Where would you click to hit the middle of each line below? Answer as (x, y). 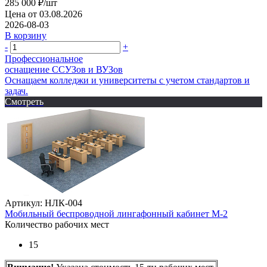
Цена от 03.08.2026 (44, 14)
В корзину (26, 35)
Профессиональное (44, 58)
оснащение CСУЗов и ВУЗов (64, 69)
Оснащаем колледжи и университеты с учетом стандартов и (127, 80)
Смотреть (24, 101)
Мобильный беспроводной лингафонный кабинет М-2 (116, 213)
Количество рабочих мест (57, 224)
